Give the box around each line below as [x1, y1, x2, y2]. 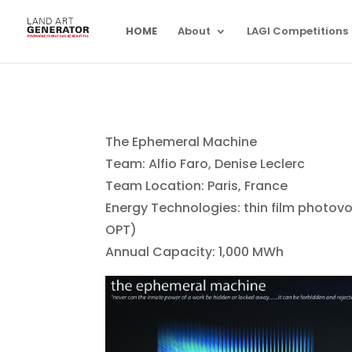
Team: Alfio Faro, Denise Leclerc [105, 155, 306, 173]
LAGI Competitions [247, 24, 348, 38]
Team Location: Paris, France [105, 177, 288, 195]
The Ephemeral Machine [105, 133, 258, 151]
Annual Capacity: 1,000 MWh [105, 243, 284, 261]
